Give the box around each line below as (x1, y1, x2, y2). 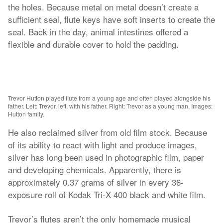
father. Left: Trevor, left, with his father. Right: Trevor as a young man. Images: (8, 102, 213, 110)
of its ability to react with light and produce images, (8, 138, 197, 151)
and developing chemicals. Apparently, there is (8, 163, 181, 176)
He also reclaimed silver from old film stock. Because (8, 126, 207, 138)
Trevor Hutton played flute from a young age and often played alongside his (8, 94, 211, 102)
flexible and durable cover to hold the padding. (8, 38, 179, 50)
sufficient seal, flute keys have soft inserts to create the (8, 13, 215, 25)
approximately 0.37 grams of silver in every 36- (8, 176, 184, 188)
